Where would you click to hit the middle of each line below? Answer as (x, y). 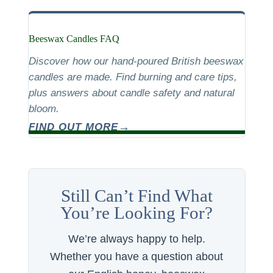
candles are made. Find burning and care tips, (133, 77)
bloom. (44, 109)
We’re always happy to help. (136, 239)
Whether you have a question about (136, 257)
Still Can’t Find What (136, 196)
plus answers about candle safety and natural (131, 93)
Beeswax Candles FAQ (74, 39)
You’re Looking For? (136, 213)
